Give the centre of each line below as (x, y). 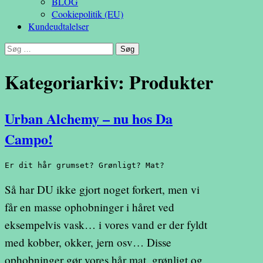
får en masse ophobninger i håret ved (90, 207)
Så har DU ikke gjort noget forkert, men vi (102, 190)
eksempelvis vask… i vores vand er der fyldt (106, 225)
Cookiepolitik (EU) (87, 14)
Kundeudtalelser (58, 26)
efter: (14, 60)
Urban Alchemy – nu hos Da (89, 119)
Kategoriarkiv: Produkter (109, 82)
